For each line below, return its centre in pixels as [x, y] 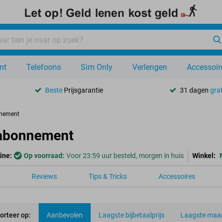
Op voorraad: [44, 156]
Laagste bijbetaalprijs [132, 215]
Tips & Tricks [108, 176]
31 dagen [195, 90]
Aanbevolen [65, 215]
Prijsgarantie [83, 90]
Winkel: [204, 156]
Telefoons [44, 67]
